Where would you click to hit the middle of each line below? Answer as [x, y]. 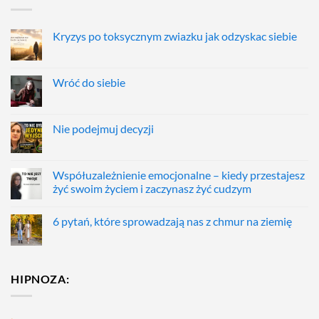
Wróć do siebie [89, 82]
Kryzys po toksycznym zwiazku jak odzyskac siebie [175, 36]
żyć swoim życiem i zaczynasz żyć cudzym [152, 188]
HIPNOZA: [40, 278]
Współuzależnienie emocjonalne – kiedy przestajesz [179, 174]
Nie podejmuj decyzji [103, 128]
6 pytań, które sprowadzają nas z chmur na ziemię [172, 221]
